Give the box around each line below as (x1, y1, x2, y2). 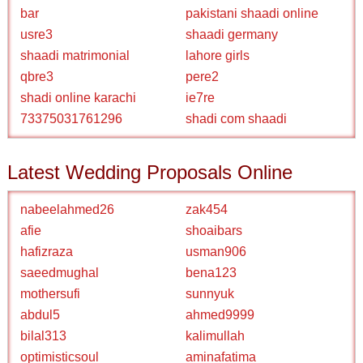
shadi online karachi (20, 91, 137, 105)
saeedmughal (20, 266, 100, 280)
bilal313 (20, 329, 67, 343)
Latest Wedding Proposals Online (7, 161, 293, 183)
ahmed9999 (186, 308, 254, 322)
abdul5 (20, 308, 61, 322)
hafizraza (20, 245, 74, 258)
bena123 (186, 266, 237, 280)
